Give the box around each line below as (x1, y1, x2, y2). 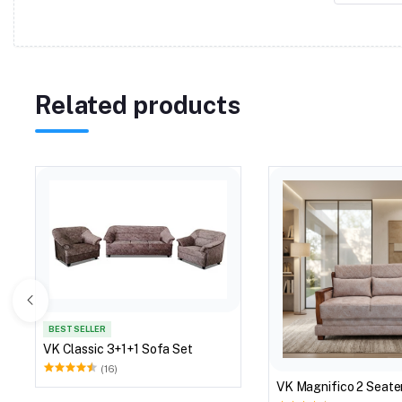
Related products (35, 90, 240, 119)
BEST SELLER (48, 324, 106, 334)
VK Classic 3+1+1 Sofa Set (43, 341, 193, 356)
